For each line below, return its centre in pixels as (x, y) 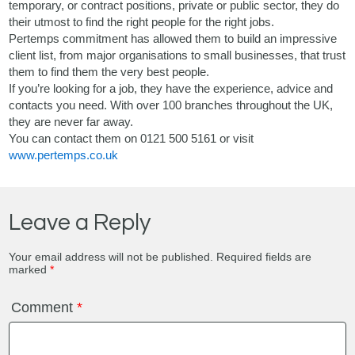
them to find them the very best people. (109, 72)
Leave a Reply (80, 223)
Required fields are (264, 257)
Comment (44, 307)
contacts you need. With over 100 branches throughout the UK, (171, 105)
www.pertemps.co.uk (64, 155)
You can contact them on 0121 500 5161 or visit (132, 138)
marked (30, 269)
